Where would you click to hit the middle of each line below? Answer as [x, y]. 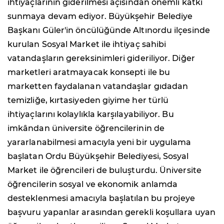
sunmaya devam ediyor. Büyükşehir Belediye [100, 16]
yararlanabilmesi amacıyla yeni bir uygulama [99, 142]
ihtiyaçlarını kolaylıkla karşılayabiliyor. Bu [91, 114]
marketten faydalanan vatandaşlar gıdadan [98, 86]
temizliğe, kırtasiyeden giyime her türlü [88, 100]
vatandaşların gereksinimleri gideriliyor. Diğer [101, 58]
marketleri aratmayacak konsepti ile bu [89, 72]
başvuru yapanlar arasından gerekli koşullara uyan [111, 212]
